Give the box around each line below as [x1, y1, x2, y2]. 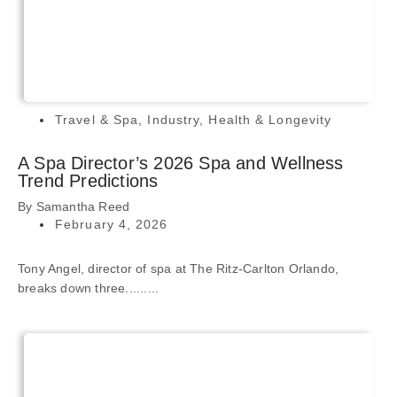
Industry [147, 113, 200, 128]
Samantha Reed [35, 199, 130, 214]
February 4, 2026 [55, 217, 168, 232]
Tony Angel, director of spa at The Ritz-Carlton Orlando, [18, 261, 339, 276]
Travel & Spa [55, 113, 139, 128]
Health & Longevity [208, 113, 332, 128]
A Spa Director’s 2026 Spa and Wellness [18, 153, 344, 174]
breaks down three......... [18, 281, 160, 296]
